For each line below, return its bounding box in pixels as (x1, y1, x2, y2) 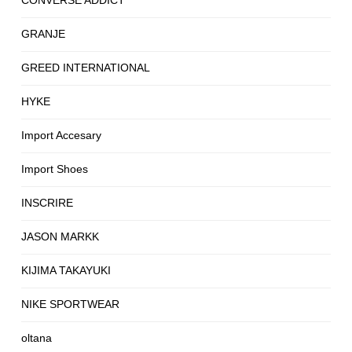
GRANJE (21, 27, 65, 41)
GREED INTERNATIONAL (21, 61, 150, 75)
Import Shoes (21, 163, 88, 176)
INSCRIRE (21, 196, 73, 210)
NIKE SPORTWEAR (21, 298, 119, 311)
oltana (21, 332, 52, 345)
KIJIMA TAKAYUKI (21, 264, 111, 277)
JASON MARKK (21, 230, 99, 244)
